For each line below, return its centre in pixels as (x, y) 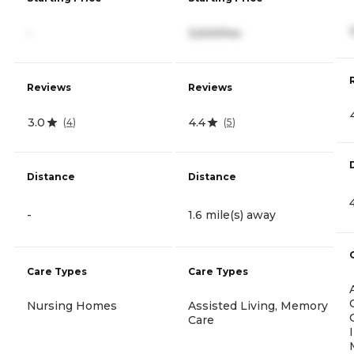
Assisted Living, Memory (258, 305)
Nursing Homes (72, 305)
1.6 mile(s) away (232, 215)
